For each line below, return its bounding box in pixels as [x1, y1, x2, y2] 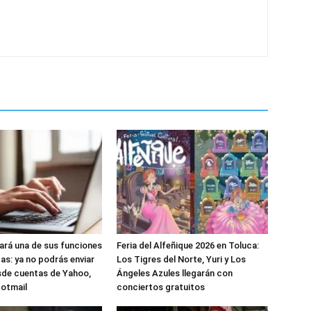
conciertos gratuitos [117, 282, 205, 292]
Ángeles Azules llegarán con [117, 268, 233, 278]
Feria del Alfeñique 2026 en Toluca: [117, 240, 259, 251]
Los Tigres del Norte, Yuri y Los [117, 254, 246, 264]
